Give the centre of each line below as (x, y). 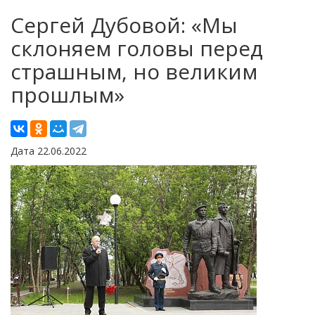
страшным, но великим (134, 71)
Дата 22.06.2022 (49, 150)
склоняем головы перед (137, 48)
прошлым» (67, 94)
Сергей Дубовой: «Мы (124, 25)
